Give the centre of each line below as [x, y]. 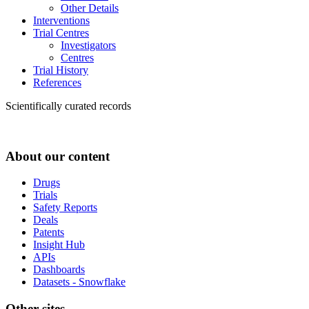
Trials [45, 195]
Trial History [61, 70]
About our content [58, 156]
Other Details [90, 8]
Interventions [61, 20]
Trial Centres [61, 32]
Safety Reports [65, 208]
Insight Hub [59, 245]
